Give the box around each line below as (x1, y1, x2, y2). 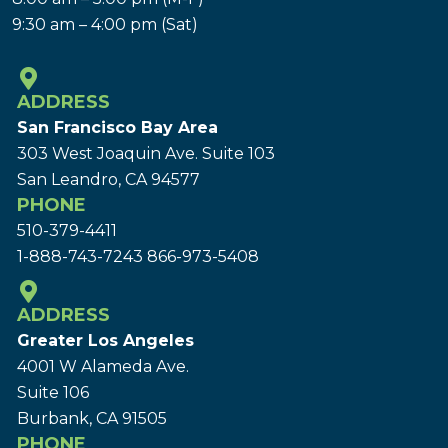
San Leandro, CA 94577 (17, 170, 200, 190)
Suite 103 (202, 144, 275, 164)
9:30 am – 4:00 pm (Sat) (12, 15, 198, 35)
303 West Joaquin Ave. (17, 144, 202, 164)
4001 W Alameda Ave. (17, 357, 189, 377)
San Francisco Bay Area (17, 118, 218, 138)
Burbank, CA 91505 (17, 409, 167, 429)
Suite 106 (17, 383, 89, 403)
